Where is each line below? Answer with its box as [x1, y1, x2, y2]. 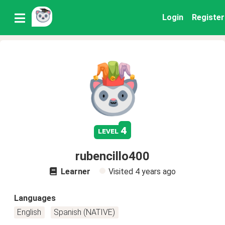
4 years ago [135, 167, 176, 176]
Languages [14, 193, 56, 203]
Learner [58, 167, 90, 176]
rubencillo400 [75, 149, 150, 163]
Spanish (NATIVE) [54, 207, 116, 217]
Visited [108, 167, 135, 176]
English [17, 207, 42, 217]
